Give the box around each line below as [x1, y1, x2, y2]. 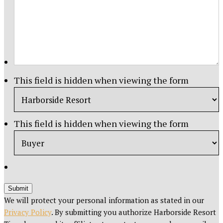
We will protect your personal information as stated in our [4, 195, 204, 206]
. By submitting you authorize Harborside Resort [51, 207, 216, 218]
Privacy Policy [4, 207, 51, 218]
